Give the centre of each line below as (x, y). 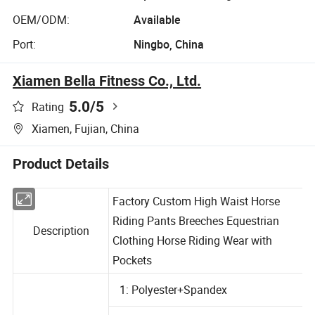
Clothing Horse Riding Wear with (194, 255)
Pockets (134, 275)
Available (157, 19)
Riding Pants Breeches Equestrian (198, 234)
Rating (48, 107)
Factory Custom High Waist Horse (198, 215)
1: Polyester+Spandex (175, 304)
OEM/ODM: (41, 19)
